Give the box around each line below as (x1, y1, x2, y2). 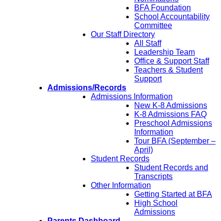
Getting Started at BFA (134, 190, 212, 199)
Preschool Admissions (134, 119, 212, 128)
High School (134, 199, 178, 208)
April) (134, 146, 153, 154)
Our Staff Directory (91, 30, 155, 39)
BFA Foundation (134, 3, 191, 12)
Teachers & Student (134, 66, 203, 74)
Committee (134, 21, 172, 30)
